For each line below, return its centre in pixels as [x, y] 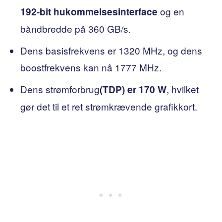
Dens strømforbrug [60, 89]
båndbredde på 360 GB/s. [76, 28]
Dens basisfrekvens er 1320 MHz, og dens [111, 50]
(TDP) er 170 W [133, 89]
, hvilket [183, 89]
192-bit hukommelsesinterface [89, 11]
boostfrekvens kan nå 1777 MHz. [91, 67]
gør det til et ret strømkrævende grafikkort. [109, 106]
